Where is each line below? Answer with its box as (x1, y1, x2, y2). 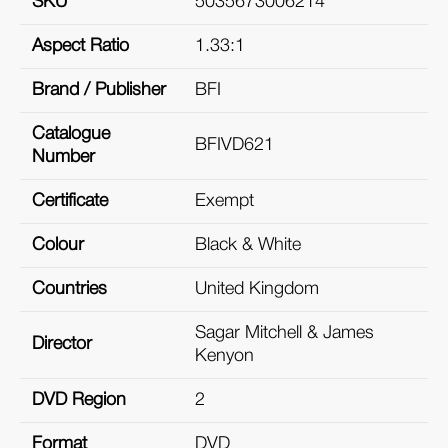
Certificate (32, 193, 108, 210)
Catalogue (32, 126, 110, 143)
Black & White (195, 237, 301, 254)
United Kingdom (195, 281, 319, 298)
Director (32, 336, 92, 353)
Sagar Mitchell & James (195, 325, 374, 342)
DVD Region (32, 392, 126, 409)
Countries (32, 281, 107, 298)
